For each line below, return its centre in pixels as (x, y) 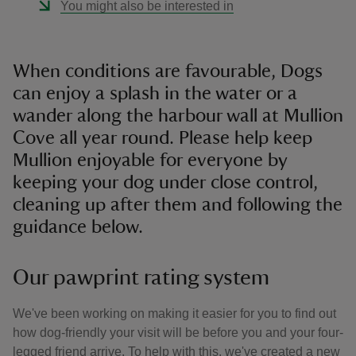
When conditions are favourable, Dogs (168, 72)
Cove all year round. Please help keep (163, 138)
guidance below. (78, 227)
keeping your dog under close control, (165, 183)
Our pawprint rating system (141, 277)
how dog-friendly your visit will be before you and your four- (178, 333)
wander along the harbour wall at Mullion (178, 116)
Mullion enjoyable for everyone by (150, 161)
